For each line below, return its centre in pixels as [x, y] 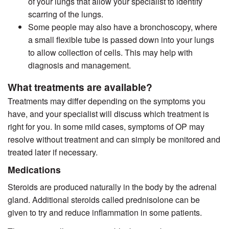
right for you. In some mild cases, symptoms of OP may [106, 127]
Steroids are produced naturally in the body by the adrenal [112, 187]
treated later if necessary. [53, 152]
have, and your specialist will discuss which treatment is [108, 114]
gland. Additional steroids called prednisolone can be [104, 200]
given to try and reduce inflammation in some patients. [105, 213]
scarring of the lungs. [66, 14]
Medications [34, 170]
